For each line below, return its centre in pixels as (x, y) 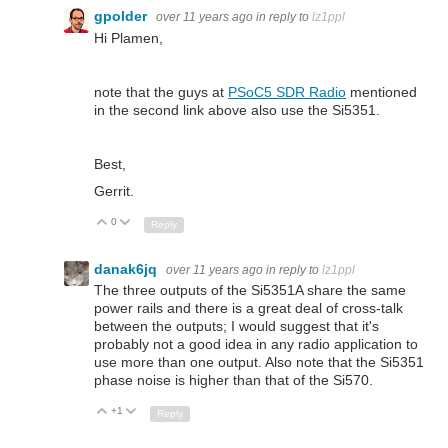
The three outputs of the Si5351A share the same (250, 290)
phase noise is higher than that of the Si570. (233, 380)
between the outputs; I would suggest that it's (236, 326)
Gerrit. (114, 191)
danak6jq (127, 269)
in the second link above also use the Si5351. (237, 109)
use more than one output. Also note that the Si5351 (259, 362)
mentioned (381, 91)
